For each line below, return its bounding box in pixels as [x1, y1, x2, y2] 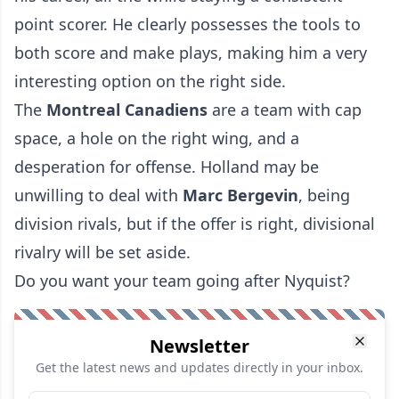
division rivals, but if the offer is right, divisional [14, 213, 375, 235]
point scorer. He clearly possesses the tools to [14, 13, 361, 36]
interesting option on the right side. [14, 70, 286, 93]
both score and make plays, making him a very [14, 42, 367, 64]
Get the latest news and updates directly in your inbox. [36, 359, 363, 377]
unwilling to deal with [14, 184, 183, 207]
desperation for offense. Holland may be [14, 156, 319, 178]
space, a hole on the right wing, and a [14, 127, 299, 150]
